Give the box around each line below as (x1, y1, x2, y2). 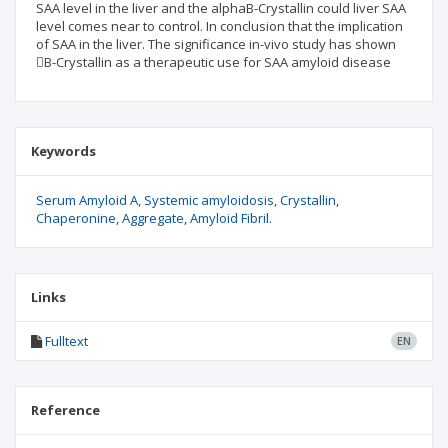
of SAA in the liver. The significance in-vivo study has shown (36, 35, 396, 53)
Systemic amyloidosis (144, 191, 274, 209)
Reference (31, 401, 100, 419)
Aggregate (122, 209, 184, 227)
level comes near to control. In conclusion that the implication (36, 17, 403, 35)
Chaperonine (36, 209, 116, 227)
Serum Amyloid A (36, 191, 138, 209)
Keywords (31, 142, 96, 160)
